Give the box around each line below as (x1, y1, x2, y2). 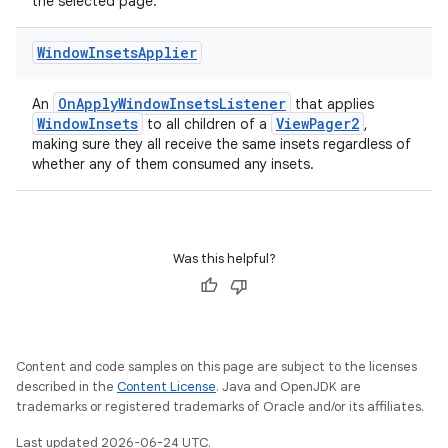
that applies (291, 95, 374, 113)
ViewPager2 (276, 114, 359, 133)
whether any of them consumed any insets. (32, 155, 314, 173)
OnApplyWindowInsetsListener (58, 94, 286, 113)
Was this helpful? (172, 250, 276, 267)
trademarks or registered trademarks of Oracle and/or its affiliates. (16, 398, 424, 415)
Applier (138, 43, 197, 62)
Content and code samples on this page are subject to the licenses (16, 358, 417, 375)
